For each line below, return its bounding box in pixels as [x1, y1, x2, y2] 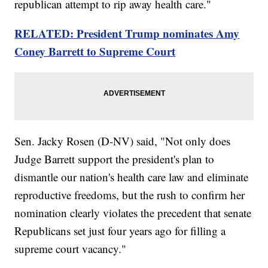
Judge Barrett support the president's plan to [14, 151, 215, 167]
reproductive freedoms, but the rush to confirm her [14, 187, 245, 203]
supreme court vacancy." [14, 241, 127, 257]
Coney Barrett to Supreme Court [14, 43, 176, 60]
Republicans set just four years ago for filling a [14, 223, 226, 239]
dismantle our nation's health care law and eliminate [14, 169, 249, 185]
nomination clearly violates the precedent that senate [14, 205, 252, 221]
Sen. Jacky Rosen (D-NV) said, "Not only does [14, 133, 231, 149]
